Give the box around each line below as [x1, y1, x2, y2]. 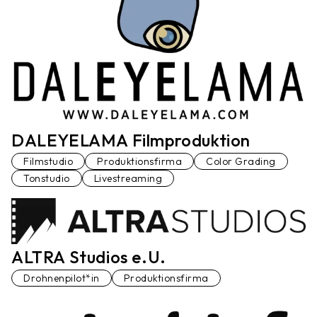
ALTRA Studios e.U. [11, 246, 166, 268]
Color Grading [206, 154, 276, 168]
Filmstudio [23, 154, 73, 168]
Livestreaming [93, 171, 162, 185]
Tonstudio [23, 171, 70, 185]
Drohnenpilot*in [23, 272, 100, 285]
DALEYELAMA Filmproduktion [11, 129, 250, 151]
